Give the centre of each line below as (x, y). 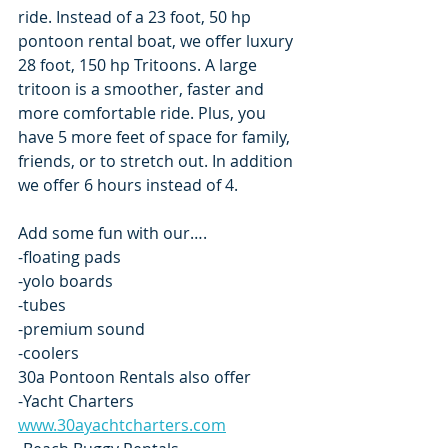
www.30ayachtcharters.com (122, 425)
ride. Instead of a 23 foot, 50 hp (136, 17)
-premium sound (81, 329)
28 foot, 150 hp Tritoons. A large (139, 65)
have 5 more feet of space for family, (156, 137)
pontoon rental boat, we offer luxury (157, 41)
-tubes (42, 305)
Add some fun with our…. (112, 233)
